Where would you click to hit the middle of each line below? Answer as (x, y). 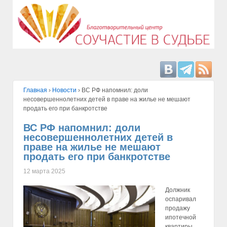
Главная (35, 90)
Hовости (64, 90)
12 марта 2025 (44, 171)
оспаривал (181, 199)
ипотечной (181, 217)
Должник (178, 190)
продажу (178, 208)
